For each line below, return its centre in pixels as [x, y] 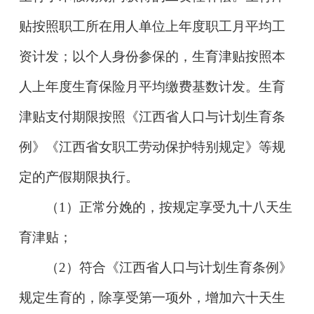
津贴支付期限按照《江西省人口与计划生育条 [152, 116]
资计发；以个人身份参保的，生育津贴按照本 [152, 56]
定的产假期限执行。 [78, 177]
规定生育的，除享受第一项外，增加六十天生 [152, 297]
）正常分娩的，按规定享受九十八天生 [179, 207]
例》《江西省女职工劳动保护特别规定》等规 [152, 146]
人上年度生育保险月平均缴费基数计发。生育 [152, 86]
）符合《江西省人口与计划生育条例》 [179, 267]
